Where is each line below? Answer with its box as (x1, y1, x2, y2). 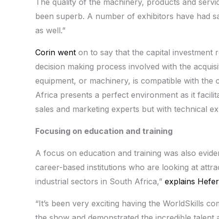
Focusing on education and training (35, 126, 173, 136)
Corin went (35, 47, 78, 58)
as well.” (35, 25, 66, 36)
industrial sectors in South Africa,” (35, 176, 165, 187)
